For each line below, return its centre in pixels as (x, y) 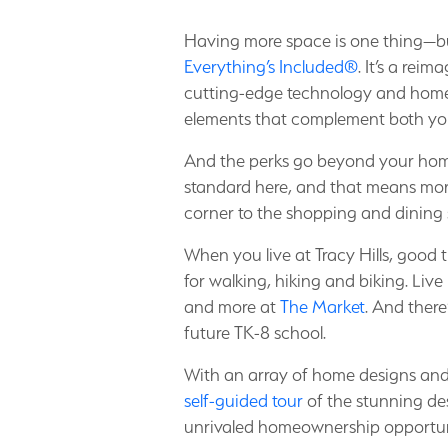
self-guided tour (243, 400)
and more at (232, 306)
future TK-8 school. (255, 332)
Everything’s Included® (271, 66)
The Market (322, 306)
